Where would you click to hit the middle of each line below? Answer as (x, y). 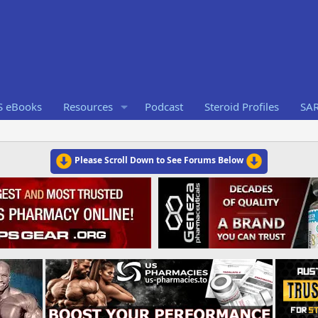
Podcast (164, 106)
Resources (88, 106)
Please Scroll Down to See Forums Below (159, 160)
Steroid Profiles (241, 106)
